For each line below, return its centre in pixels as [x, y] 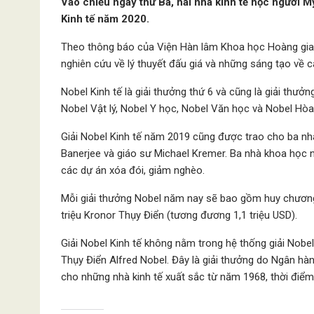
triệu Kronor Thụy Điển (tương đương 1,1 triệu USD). [179, 215]
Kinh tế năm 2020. [105, 19]
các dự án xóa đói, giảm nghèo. [133, 170]
